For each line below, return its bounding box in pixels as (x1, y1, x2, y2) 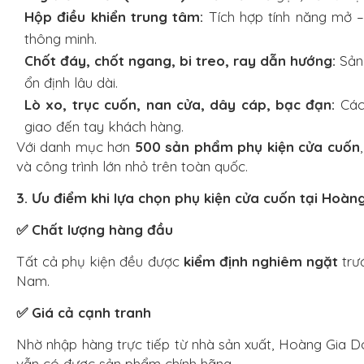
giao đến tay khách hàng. (24, 118, 184, 136)
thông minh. (24, 30, 97, 48)
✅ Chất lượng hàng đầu (16, 221, 173, 239)
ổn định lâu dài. (24, 74, 118, 92)
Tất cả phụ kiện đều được (16, 253, 184, 271)
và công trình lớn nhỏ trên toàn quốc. (16, 158, 248, 175)
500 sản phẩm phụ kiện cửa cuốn (134, 138, 360, 156)
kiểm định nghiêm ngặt (183, 253, 339, 271)
